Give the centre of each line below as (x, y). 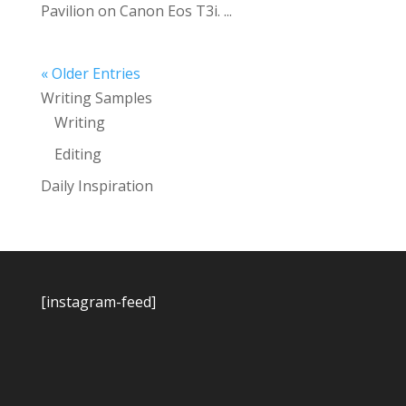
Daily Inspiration (97, 186)
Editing (77, 154)
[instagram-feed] (98, 302)
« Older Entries (90, 73)
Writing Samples (96, 98)
